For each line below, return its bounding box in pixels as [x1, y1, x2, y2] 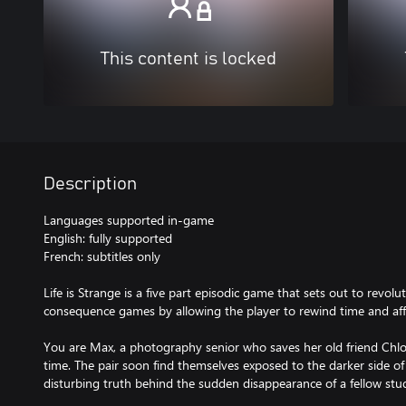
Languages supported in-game [43, 211, 214, 228]
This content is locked [101, 50, 276, 68]
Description [43, 175, 137, 193]
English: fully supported [43, 229, 172, 246]
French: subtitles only [43, 247, 160, 265]
